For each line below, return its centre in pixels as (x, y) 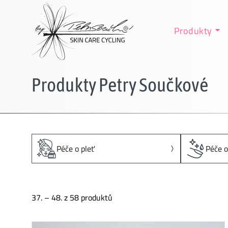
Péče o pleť (76, 149)
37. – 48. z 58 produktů (72, 197)
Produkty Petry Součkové (120, 84)
